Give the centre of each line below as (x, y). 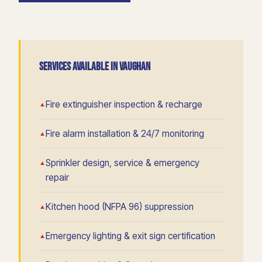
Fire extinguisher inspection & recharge (124, 104)
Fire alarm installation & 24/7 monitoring (125, 133)
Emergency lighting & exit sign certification (130, 236)
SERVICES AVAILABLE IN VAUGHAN (95, 67)
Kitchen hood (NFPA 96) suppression (120, 206)
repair (57, 177)
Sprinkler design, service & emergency (123, 163)
